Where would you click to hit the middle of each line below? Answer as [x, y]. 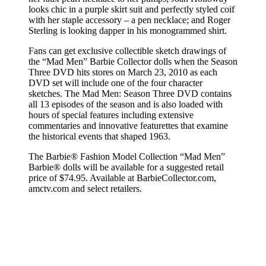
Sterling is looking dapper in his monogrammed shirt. [128, 30]
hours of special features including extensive [111, 115]
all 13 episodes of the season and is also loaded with [126, 104]
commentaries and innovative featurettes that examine [128, 125]
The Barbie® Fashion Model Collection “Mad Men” [127, 156]
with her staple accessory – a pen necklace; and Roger [129, 20]
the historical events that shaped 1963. [99, 136]
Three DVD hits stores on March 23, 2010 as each [123, 72]
